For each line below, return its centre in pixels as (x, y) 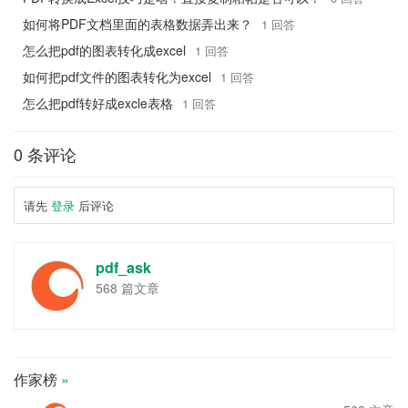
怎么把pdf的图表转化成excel (104, 50)
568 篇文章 (127, 287)
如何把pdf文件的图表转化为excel (117, 76)
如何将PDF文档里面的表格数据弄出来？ (138, 23)
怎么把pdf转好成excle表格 (98, 102)
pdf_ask (123, 267)
